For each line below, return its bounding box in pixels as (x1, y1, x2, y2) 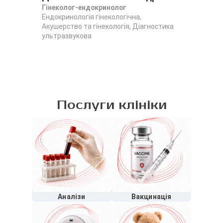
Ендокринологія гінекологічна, (42, 13, 141, 21)
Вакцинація (131, 193, 172, 201)
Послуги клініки (56, 98, 167, 112)
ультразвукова (42, 32, 92, 40)
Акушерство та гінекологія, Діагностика (42, 22, 174, 30)
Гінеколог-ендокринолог (42, 3, 126, 11)
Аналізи (58, 193, 86, 201)
